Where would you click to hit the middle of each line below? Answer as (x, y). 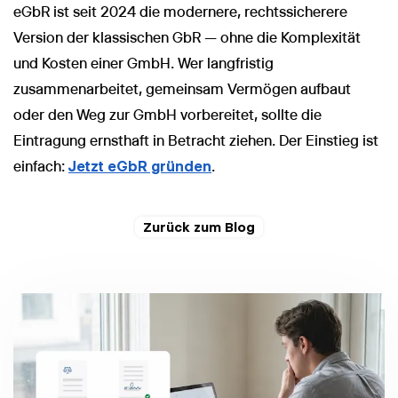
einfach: (41, 166)
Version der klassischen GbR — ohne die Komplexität (187, 37)
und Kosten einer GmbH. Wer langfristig (143, 63)
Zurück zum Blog (199, 227)
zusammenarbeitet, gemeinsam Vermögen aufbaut (182, 89)
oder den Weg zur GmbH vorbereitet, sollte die (167, 115)
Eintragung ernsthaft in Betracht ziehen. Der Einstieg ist (196, 140)
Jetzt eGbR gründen (140, 166)
